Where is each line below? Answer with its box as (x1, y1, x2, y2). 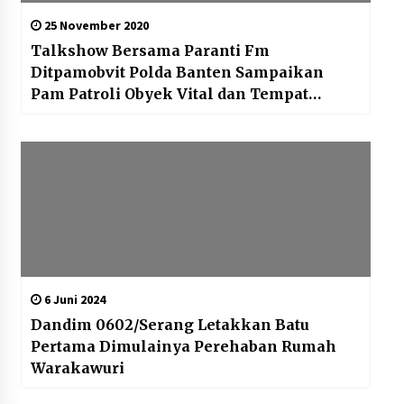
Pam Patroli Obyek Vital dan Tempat (30, 85, 308, 104)
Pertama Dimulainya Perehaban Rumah (30, 337, 336, 356)
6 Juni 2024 (41, 291, 106, 308)
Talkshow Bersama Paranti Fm (30, 41, 270, 60)
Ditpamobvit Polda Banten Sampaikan (30, 63, 324, 82)
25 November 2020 (41, 17, 149, 34)
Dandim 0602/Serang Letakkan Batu (30, 316, 309, 335)
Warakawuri (30, 359, 124, 378)
